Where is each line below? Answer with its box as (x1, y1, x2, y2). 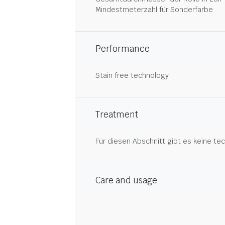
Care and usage (95, 175, 157, 186)
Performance (95, 43, 150, 54)
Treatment (95, 109, 138, 120)
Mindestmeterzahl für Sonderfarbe (95, 5, 213, 14)
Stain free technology (95, 71, 169, 80)
